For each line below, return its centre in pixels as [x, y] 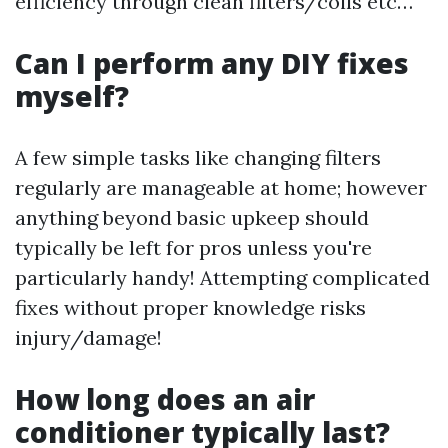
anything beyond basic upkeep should [192, 218]
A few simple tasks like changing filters [198, 158]
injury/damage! [88, 338]
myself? [72, 96]
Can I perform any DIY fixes [212, 63]
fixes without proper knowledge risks [190, 308]
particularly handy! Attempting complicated [222, 278]
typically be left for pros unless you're [193, 248]
